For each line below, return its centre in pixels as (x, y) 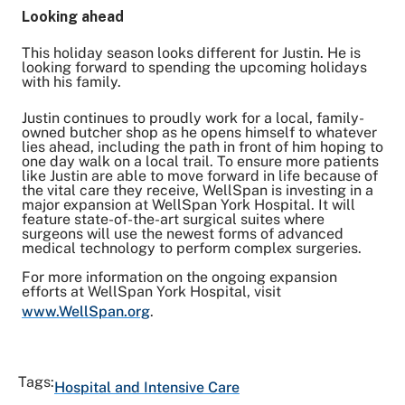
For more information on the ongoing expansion (179, 277)
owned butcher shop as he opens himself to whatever (199, 132)
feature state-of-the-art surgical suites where (173, 219)
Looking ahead (75, 16)
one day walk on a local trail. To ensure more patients (200, 161)
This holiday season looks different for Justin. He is (191, 52)
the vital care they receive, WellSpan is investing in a (198, 190)
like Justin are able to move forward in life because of (200, 175)
